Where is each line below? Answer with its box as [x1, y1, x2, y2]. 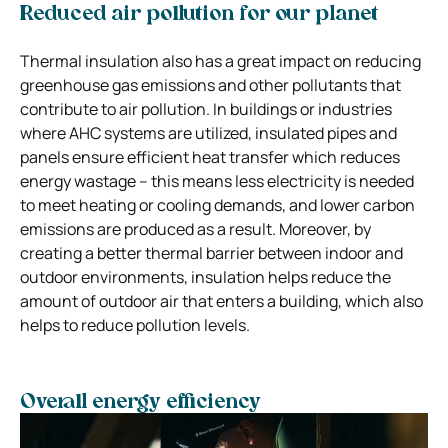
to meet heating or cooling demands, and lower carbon [20, 193, 415, 216]
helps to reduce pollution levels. [20, 313, 250, 336]
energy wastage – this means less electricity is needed [20, 169, 414, 192]
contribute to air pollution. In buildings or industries [20, 97, 392, 120]
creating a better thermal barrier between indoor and [20, 241, 403, 264]
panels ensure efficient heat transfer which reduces [20, 145, 400, 168]
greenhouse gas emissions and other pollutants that [20, 73, 401, 96]
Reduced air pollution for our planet [20, 4, 378, 25]
